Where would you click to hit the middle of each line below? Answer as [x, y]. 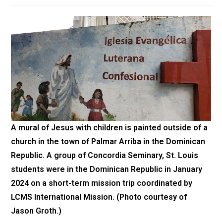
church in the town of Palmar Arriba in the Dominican [108, 141]
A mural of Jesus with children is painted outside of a [110, 127]
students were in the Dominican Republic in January [107, 169]
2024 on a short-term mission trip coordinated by [102, 183]
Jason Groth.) [36, 211]
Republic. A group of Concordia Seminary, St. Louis [105, 155]
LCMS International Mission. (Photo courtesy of [99, 197]
